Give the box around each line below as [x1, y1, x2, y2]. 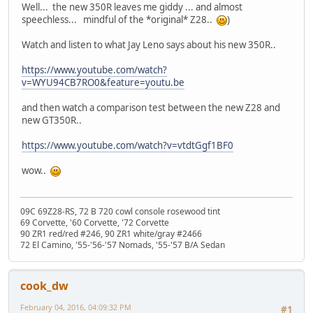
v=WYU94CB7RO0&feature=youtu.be [22, 75, 184, 89]
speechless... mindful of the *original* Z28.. [22, 13, 217, 26]
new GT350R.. [22, 113, 84, 126]
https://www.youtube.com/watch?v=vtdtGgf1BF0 [22, 138, 233, 152]
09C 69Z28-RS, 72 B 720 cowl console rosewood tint [20, 205, 220, 218]
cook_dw [20, 278, 68, 294]
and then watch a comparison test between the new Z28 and [22, 101, 280, 114]
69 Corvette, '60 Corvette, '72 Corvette [20, 217, 169, 229]
